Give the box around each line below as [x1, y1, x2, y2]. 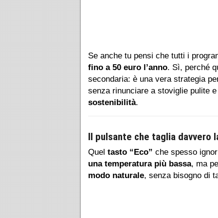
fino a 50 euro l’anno [88, 62, 167, 72]
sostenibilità [88, 97, 136, 107]
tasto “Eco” [108, 147, 153, 157]
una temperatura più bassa [88, 159, 191, 168]
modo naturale [88, 170, 144, 180]
